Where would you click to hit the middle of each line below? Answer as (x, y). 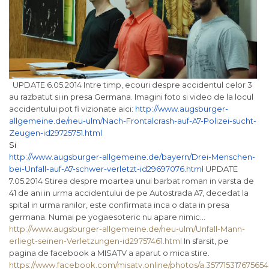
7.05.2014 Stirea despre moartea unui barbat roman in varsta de (131, 180)
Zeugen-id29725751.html (56, 132)
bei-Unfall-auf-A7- (42, 168)
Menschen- (233, 156)
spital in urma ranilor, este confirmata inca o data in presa (119, 204)
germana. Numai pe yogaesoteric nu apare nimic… (107, 216)
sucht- (244, 120)
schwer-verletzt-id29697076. (131, 168)
